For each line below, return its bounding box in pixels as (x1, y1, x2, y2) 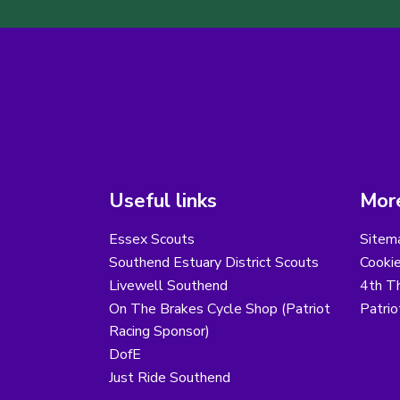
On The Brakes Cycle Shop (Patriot (109, 299, 330, 320)
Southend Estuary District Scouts (109, 253, 319, 273)
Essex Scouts (109, 229, 195, 250)
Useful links (109, 187, 217, 215)
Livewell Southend (109, 276, 228, 296)
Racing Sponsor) (109, 321, 210, 342)
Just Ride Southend (109, 368, 230, 388)
